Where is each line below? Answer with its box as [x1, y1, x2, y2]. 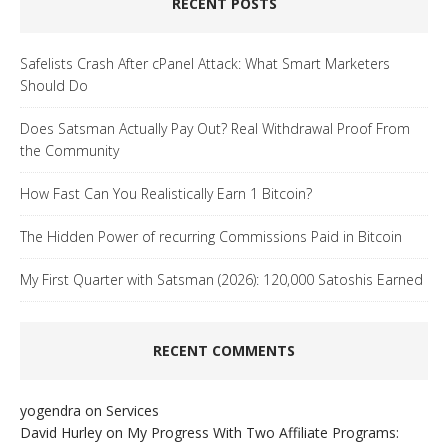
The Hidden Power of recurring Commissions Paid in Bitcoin [20, 227, 402, 247]
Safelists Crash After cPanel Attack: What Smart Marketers [20, 54, 390, 74]
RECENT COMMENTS [153, 341, 295, 361]
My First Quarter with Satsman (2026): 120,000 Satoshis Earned [20, 270, 423, 290]
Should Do [20, 76, 88, 96]
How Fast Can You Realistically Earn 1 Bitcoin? [20, 184, 312, 204]
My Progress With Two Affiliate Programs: [127, 423, 399, 443]
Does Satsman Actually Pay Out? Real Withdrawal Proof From [20, 119, 410, 139]
